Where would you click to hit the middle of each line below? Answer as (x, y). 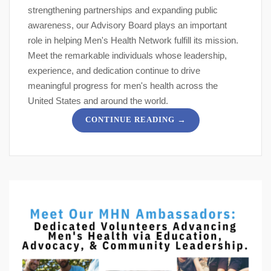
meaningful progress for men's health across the (123, 86)
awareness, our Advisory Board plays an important (127, 25)
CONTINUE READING (130, 120)
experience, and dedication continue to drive (114, 71)
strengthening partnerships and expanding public (123, 10)
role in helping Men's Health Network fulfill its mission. (133, 41)
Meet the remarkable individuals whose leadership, (127, 56)
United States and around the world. (98, 101)
